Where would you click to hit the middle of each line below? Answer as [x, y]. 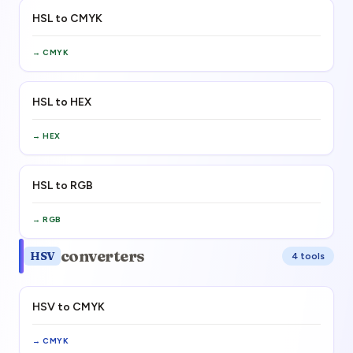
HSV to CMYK [69, 307]
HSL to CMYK [67, 19]
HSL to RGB [63, 186]
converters [102, 256]
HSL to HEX [62, 102]
